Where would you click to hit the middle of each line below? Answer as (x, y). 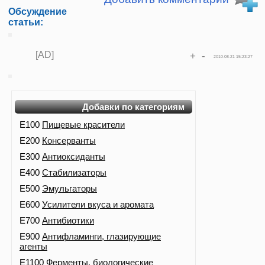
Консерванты (69, 140)
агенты (33, 246)
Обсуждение (38, 12)
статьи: (26, 22)
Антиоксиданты (74, 156)
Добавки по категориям (133, 107)
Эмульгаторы (70, 188)
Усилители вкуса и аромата (98, 204)
